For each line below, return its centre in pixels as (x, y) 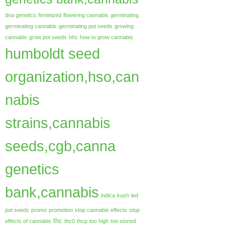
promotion (61, 210)
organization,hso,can (72, 77)
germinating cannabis (31, 26)
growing (124, 26)
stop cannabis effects (101, 210)
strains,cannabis (58, 123)
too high (99, 221)
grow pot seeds (48, 37)
